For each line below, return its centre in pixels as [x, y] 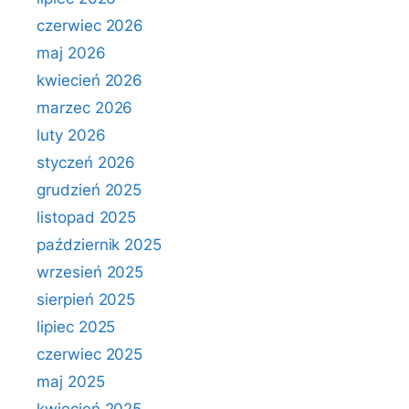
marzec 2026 [85, 108]
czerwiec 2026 [90, 26]
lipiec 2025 [76, 327]
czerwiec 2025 [90, 354]
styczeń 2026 [86, 163]
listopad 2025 [87, 217]
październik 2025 [100, 245]
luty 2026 [71, 135]
